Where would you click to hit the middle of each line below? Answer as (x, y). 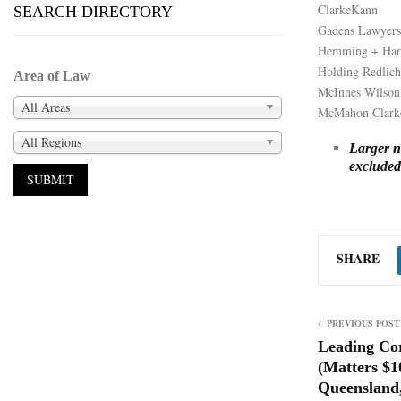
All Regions (51, 141)
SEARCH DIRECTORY (93, 12)
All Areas (46, 107)
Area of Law (52, 76)
